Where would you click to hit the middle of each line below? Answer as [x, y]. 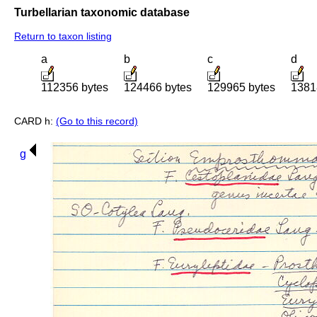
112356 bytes [75, 88]
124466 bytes [158, 88]
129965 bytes [241, 88]
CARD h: [35, 121]
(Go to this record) [97, 121]
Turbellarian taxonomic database [102, 12]
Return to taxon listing [63, 36]
